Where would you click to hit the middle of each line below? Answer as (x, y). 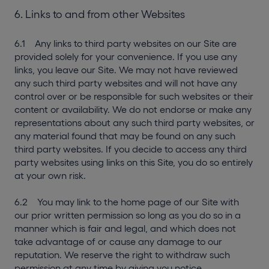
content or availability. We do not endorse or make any (133, 109)
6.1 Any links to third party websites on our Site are (125, 43)
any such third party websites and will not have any (126, 83)
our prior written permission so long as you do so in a (128, 215)
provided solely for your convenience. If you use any (126, 56)
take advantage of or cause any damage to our (118, 241)
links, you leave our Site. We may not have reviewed (126, 70)
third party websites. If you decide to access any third (131, 149)
